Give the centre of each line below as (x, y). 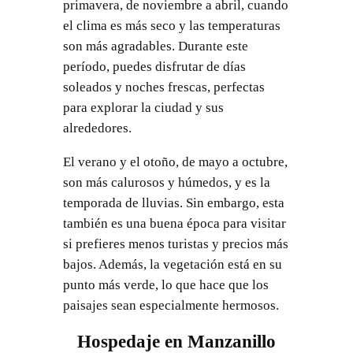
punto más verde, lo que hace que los (165, 285)
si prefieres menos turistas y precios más (175, 244)
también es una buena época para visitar (174, 224)
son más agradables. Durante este (155, 46)
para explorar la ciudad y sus (143, 108)
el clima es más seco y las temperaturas (171, 26)
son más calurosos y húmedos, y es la (166, 183)
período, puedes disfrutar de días (154, 67)
